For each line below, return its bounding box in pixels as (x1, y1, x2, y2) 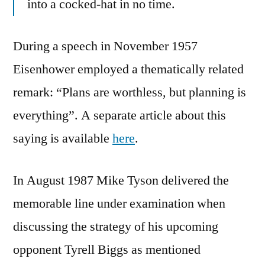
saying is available (13, 130, 112, 147)
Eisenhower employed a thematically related (13, 60, 244, 77)
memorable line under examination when (13, 195, 225, 212)
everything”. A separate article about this (13, 106, 226, 124)
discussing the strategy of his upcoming (13, 218, 218, 235)
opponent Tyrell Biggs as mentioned (13, 241, 201, 258)
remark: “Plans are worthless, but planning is (13, 83, 246, 101)
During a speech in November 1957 (13, 37, 198, 54)
